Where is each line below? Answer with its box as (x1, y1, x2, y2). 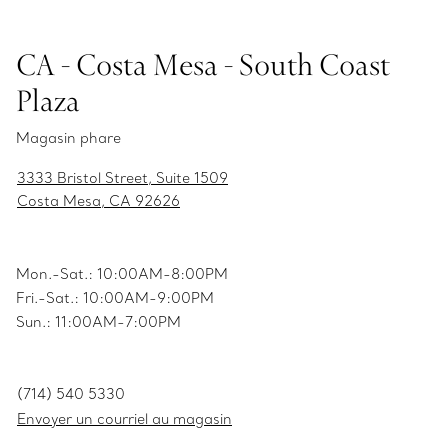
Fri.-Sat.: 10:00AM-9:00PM (16, 289, 214, 307)
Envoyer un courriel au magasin (17, 410, 232, 428)
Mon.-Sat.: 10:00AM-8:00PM (16, 265, 228, 283)
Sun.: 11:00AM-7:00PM (16, 313, 181, 331)
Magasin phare (16, 129, 121, 147)
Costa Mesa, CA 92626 (17, 192, 180, 210)
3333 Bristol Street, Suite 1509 (17, 169, 228, 187)
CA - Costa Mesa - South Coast (16, 44, 390, 84)
